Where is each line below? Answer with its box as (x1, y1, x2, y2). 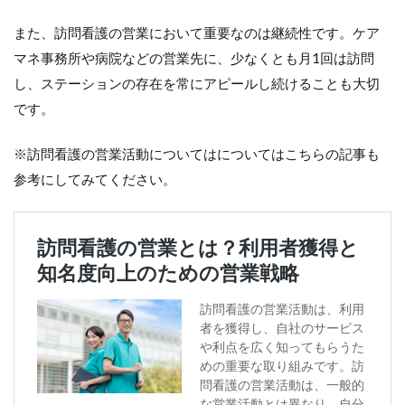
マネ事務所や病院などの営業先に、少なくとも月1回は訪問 (14, 49, 374, 66)
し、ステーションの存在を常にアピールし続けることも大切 (14, 74, 380, 91)
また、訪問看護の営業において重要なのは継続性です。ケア (14, 24, 380, 41)
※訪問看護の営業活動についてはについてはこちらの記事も (14, 145, 380, 162)
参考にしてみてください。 (14, 170, 176, 187)
